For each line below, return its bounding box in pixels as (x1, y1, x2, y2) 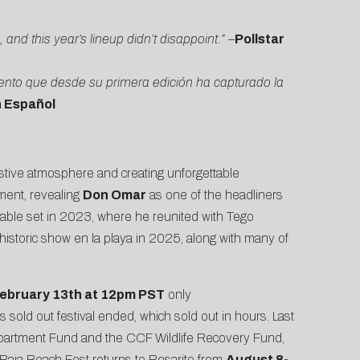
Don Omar (82, 188, 146, 202)
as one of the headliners (145, 188, 283, 202)
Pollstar (234, 32, 284, 47)
